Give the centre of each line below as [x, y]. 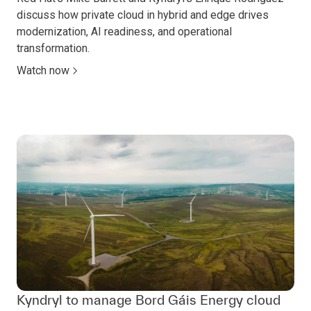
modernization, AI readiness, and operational [124, 32]
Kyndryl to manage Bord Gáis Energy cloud [149, 300]
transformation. [53, 49]
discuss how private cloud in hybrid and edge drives [143, 15]
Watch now [43, 71]
